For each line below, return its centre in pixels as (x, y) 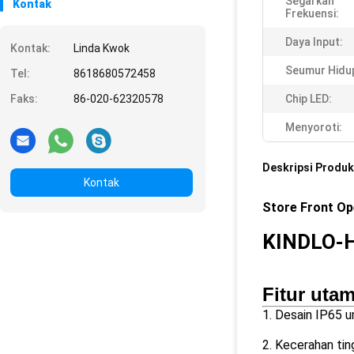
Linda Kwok (102, 48)
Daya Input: (314, 42)
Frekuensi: (312, 13)
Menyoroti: (314, 127)
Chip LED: (309, 99)
